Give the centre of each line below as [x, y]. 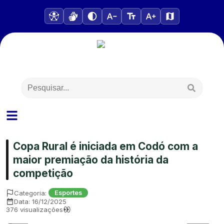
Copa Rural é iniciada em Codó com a [105, 146]
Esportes [68, 193]
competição [43, 173]
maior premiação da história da [91, 160]
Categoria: [30, 193]
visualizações [40, 210]
